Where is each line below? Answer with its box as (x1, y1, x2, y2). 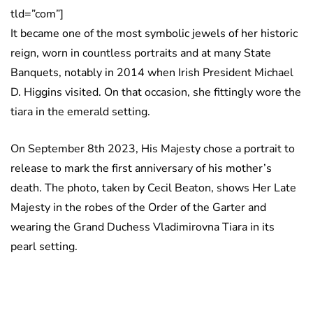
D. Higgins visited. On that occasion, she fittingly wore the (10, 84, 301, 100)
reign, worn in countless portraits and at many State (10, 45, 271, 61)
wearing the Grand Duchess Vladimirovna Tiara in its (10, 219, 275, 235)
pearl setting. (10, 238, 78, 254)
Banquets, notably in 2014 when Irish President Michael (10, 64, 293, 80)
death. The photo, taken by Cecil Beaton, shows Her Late (10, 180, 296, 196)
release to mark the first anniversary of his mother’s (10, 160, 272, 176)
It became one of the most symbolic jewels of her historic (10, 25, 298, 41)
